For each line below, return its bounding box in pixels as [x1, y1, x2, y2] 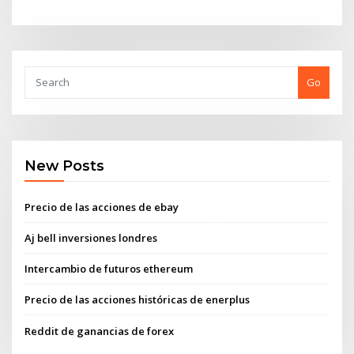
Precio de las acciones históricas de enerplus [24, 292, 250, 307]
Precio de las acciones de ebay [24, 199, 179, 214]
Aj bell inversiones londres [24, 230, 158, 245]
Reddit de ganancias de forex [24, 323, 175, 338]
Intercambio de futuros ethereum [24, 262, 194, 277]
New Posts [24, 157, 105, 175]
